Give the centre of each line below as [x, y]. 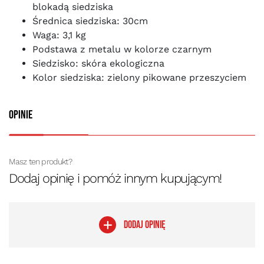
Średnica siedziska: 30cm [90, 21]
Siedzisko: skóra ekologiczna [98, 63]
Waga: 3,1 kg [59, 35]
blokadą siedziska [73, 7]
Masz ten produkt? [40, 161]
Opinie [21, 115]
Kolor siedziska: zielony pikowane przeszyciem [139, 77]
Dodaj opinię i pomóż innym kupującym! [115, 178]
